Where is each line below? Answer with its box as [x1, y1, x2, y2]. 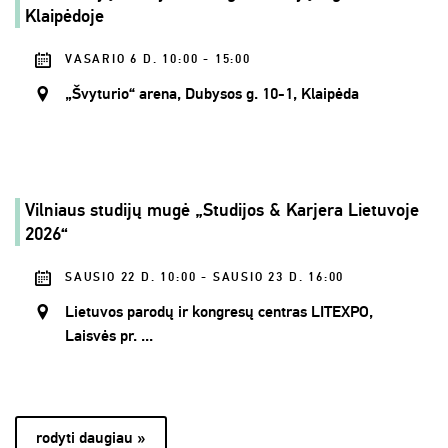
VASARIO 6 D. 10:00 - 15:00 [65, 52, 251, 68]
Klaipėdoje [25, 5, 104, 28]
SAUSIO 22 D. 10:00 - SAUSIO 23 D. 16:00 [65, 270, 345, 286]
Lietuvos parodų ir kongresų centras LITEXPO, [65, 302, 373, 323]
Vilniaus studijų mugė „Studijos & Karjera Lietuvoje [25, 199, 419, 222]
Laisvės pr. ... [65, 326, 153, 347]
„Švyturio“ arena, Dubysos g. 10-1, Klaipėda [65, 84, 359, 105]
